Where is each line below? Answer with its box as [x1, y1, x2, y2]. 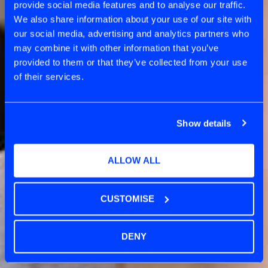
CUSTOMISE [100, 193, 154, 203]
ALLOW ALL [108, 155, 160, 166]
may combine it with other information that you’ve [14, 42, 219, 53]
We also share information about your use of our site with [14, 14, 252, 25]
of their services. [14, 71, 84, 82]
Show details [176, 118, 232, 128]
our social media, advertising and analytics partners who [14, 28, 249, 39]
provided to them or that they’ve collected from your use [14, 57, 247, 68]
